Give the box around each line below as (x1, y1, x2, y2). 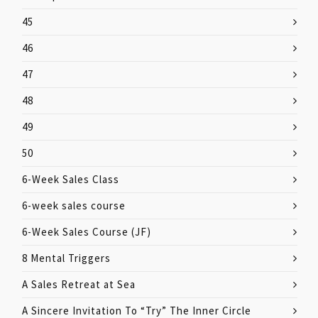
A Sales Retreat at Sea (22, 278, 136, 291)
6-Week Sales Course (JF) (22, 225, 151, 238)
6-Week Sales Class (22, 172, 119, 186)
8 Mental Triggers (22, 251, 111, 265)
